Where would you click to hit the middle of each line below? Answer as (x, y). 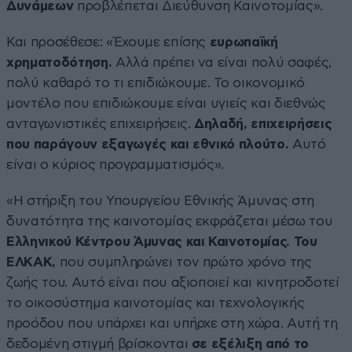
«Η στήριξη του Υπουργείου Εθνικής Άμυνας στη (161, 201)
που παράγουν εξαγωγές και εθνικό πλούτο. (148, 145)
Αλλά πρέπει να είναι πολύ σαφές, (222, 63)
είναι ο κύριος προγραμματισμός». (115, 165)
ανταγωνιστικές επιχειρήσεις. (101, 124)
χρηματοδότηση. (59, 63)
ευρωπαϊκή (242, 42)
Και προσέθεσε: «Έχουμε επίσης (106, 42)
